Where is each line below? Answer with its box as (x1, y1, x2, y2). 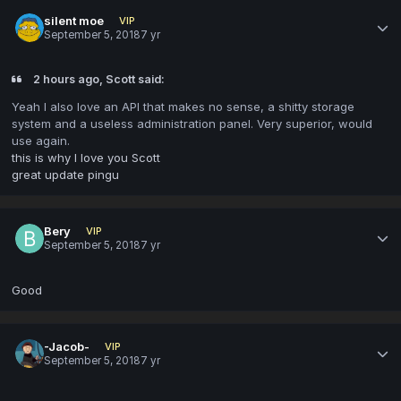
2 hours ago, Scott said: (30, 72, 165, 86)
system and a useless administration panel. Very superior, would (12, 116, 372, 132)
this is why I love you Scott (12, 150, 160, 166)
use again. (12, 133, 70, 149)
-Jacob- (44, 339, 90, 354)
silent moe (44, 13, 105, 28)
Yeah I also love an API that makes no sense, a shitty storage (12, 99, 354, 115)
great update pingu (12, 167, 119, 183)
